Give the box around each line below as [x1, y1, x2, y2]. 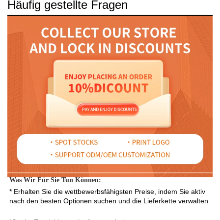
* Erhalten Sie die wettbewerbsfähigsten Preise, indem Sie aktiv [9, 188, 205, 196]
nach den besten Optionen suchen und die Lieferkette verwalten [9, 197, 210, 205]
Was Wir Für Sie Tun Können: [9, 176, 103, 184]
